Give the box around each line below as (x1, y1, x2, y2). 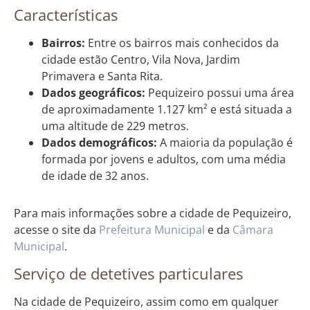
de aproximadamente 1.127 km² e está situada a (42, 101, 292, 117)
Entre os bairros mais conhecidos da (85, 35, 279, 51)
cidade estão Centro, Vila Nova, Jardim (42, 51, 240, 67)
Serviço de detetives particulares (14, 263, 243, 284)
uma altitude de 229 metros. (42, 118, 189, 134)
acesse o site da (14, 221, 99, 237)
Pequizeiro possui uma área (145, 84, 294, 100)
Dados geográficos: (42, 84, 145, 100)
